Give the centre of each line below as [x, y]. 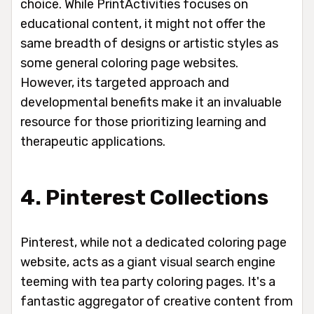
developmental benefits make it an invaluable [151, 103]
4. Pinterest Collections [144, 198]
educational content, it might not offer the [143, 24]
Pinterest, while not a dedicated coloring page [153, 243]
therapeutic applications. [93, 142]
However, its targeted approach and [125, 83]
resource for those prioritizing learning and [143, 122]
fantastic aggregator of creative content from [157, 302]
